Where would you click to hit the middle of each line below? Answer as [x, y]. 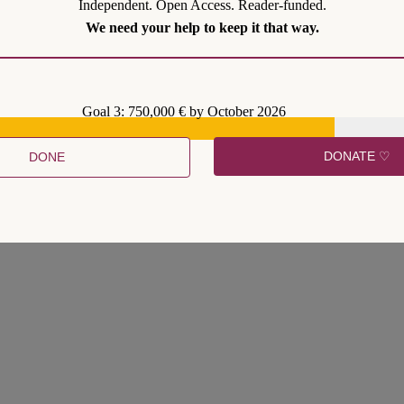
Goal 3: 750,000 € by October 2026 [184, 111]
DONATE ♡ [357, 156]
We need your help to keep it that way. [202, 27]
